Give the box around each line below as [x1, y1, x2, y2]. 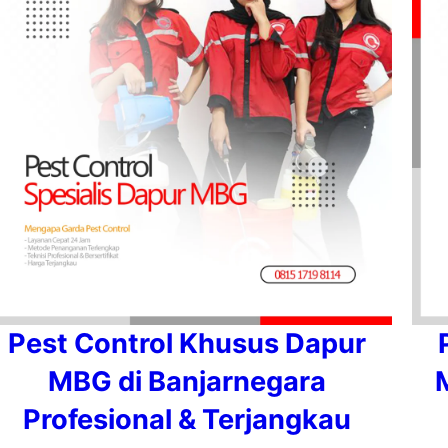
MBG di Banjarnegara [48, 365, 326, 398]
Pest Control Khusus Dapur [8, 327, 366, 360]
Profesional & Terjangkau [23, 403, 351, 436]
